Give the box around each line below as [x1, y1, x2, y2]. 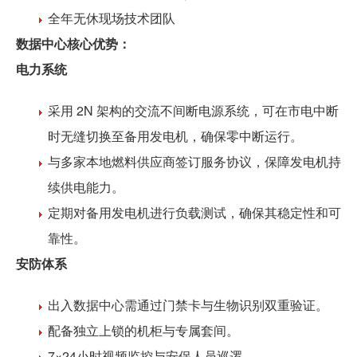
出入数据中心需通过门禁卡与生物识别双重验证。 [48, 295, 328, 314]
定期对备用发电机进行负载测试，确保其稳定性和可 [48, 202, 341, 222]
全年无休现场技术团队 [48, 8, 175, 27]
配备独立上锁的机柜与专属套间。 [48, 320, 239, 339]
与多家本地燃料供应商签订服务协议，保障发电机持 [48, 151, 341, 171]
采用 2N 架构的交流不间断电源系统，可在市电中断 [48, 100, 339, 120]
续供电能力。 [48, 177, 124, 196]
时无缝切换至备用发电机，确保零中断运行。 [48, 126, 303, 145]
